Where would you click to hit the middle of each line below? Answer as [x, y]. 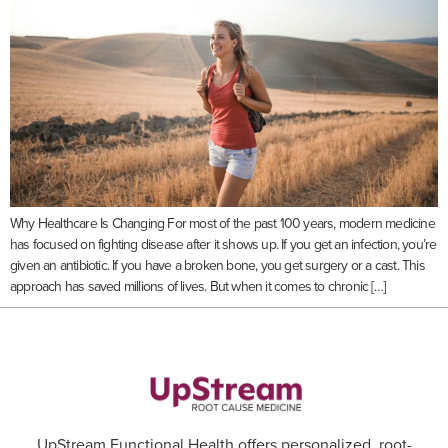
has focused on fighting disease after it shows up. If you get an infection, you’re [223, 245]
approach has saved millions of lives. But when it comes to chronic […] [198, 287]
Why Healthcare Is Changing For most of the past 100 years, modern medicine [222, 224]
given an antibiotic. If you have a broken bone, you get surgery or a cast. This [217, 266]
